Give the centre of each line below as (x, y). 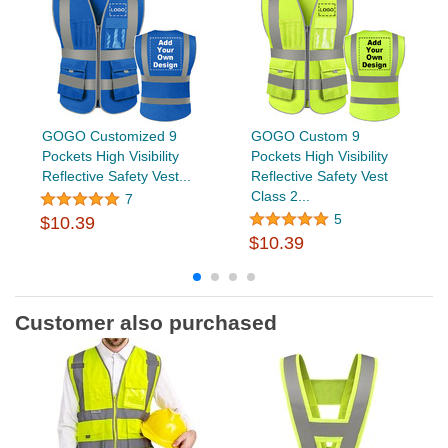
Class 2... (280, 196)
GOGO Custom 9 (305, 136)
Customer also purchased (146, 323)
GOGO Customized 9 (109, 136)
